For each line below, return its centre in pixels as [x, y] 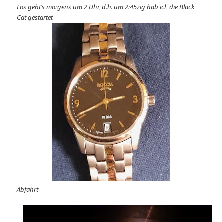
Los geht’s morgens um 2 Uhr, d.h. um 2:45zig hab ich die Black [106, 7]
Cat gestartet [35, 17]
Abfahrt [28, 189]
